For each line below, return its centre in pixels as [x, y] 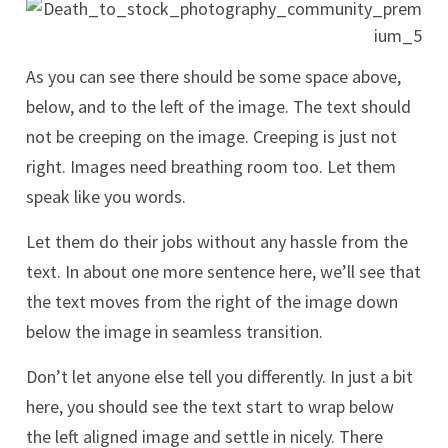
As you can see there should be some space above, [213, 76]
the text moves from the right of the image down [212, 301]
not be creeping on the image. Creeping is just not [211, 136]
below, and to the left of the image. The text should [218, 106]
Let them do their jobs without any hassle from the [217, 241]
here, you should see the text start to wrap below [210, 406]
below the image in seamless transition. [174, 331]
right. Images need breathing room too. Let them [211, 166]
